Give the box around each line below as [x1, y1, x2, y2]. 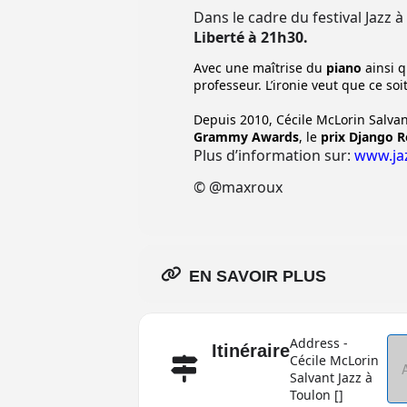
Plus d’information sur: [194, 145, 354, 165]
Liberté [194, 27, 244, 47]
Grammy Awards [194, 128, 299, 145]
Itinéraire [212, 341, 290, 361]
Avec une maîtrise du [194, 59, 326, 76]
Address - [290, 334, 348, 352]
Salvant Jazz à [290, 369, 372, 386]
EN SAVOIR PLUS [189, 267, 326, 285]
